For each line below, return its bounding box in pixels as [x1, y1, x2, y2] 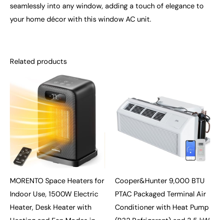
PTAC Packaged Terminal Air [115, 189, 206, 199]
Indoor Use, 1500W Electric [10, 189, 98, 199]
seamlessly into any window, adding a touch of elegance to [10, 1, 204, 11]
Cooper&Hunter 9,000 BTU [115, 176, 205, 186]
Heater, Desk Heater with [10, 202, 91, 212]
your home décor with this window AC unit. [10, 15, 151, 25]
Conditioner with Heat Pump [115, 202, 209, 212]
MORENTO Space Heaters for [10, 176, 104, 186]
